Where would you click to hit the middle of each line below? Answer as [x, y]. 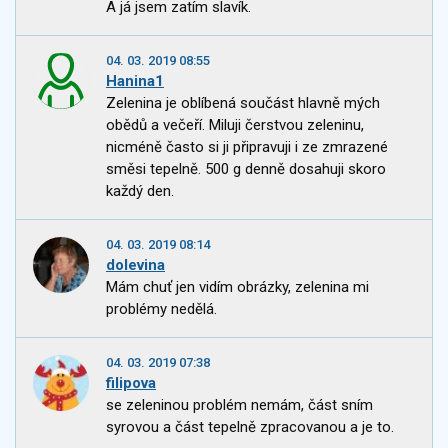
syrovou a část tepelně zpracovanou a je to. [250, 427]
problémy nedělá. [161, 309]
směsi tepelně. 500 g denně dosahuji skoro [246, 169]
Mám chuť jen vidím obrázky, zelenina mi [237, 287]
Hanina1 [135, 81]
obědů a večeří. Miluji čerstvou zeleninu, [235, 125]
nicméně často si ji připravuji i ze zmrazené [247, 147]
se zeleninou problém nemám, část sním [239, 405]
